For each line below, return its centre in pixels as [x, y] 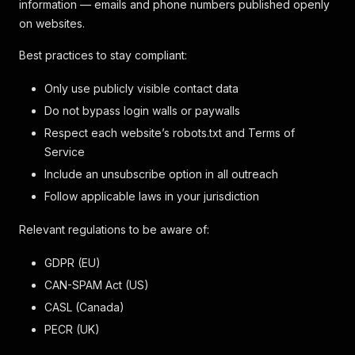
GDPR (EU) [73, 263]
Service [65, 152]
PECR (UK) [72, 329]
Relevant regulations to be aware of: [114, 229]
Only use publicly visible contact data [141, 88]
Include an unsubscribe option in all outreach [161, 174]
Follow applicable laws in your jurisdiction [152, 196]
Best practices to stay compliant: [103, 55]
